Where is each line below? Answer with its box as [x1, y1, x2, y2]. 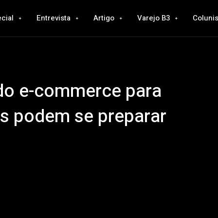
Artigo [93, 13, 114, 23]
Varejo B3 [137, 13, 170, 23]
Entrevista [36, 13, 71, 23]
